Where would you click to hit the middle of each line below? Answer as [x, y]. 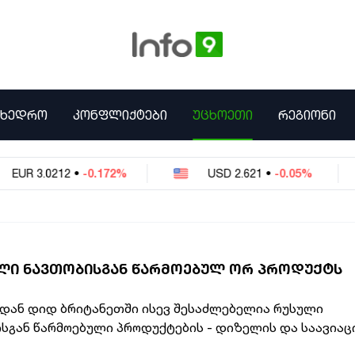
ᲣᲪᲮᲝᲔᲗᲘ [223, 115]
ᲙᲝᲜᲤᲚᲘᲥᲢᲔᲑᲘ [120, 115]
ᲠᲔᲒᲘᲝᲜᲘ [307, 115]
